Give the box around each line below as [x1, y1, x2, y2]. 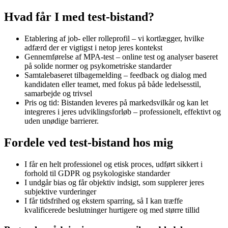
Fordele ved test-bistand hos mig [4, 136, 173, 149]
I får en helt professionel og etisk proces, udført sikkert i [24, 159, 203, 168]
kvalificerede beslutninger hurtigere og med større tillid [24, 205, 199, 214]
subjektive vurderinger [24, 187, 96, 196]
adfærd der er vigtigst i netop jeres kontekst [24, 43, 162, 52]
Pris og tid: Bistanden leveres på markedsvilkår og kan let [24, 98, 208, 107]
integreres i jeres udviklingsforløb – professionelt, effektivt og [24, 107, 221, 117]
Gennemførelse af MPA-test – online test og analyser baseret [24, 52, 218, 62]
